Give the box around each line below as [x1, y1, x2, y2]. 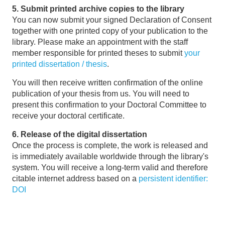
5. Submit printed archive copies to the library [12, 4, 184, 13]
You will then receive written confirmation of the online [12, 78, 203, 87]
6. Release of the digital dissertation [12, 130, 147, 139]
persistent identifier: [139, 174, 208, 183]
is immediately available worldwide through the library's [12, 152, 208, 161]
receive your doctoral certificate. [12, 111, 125, 120]
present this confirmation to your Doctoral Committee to [12, 100, 206, 109]
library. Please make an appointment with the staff [12, 37, 188, 46]
